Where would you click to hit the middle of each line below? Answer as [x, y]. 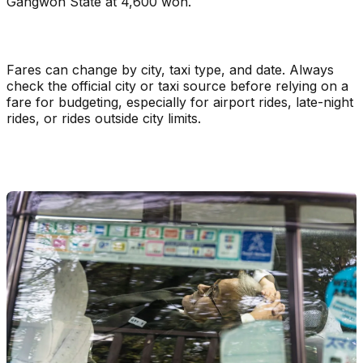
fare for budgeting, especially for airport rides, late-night [180, 102]
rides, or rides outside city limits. [104, 118]
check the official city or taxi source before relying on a [177, 85]
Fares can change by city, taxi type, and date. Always [170, 69]
